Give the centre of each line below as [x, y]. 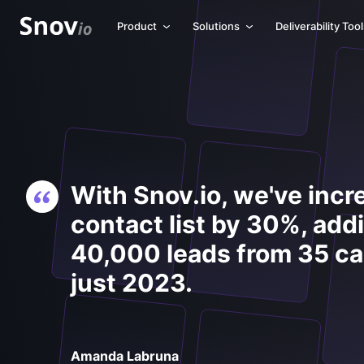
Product [137, 26]
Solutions [216, 26]
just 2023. [132, 283]
